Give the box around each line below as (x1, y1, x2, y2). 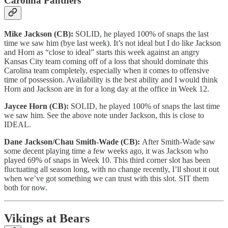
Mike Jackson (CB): (4, 29, 75, 38)
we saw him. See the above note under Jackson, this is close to (4, 110, 204, 120)
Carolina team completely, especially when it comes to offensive (4, 66, 209, 75)
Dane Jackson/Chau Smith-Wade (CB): (4, 137, 142, 146)
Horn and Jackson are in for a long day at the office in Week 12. (4, 84, 209, 93)
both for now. (4, 183, 47, 192)
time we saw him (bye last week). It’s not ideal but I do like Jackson (4, 38, 221, 47)
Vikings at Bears (4, 211, 90, 225)
